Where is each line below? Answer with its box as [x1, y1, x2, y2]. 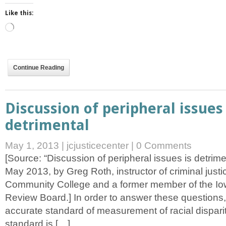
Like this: [5, 10, 33, 17]
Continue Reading [13, 64, 64, 72]
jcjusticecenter [67, 140, 129, 151]
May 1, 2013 [5, 140, 62, 151]
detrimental [5, 117, 89, 134]
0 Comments [136, 140, 192, 151]
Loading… [14, 23, 42, 31]
